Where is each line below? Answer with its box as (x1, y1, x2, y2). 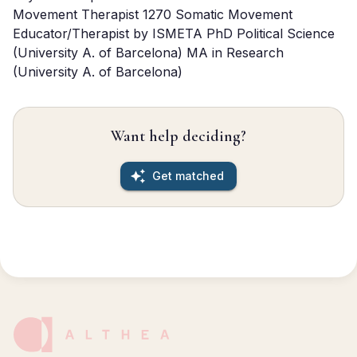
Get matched (152, 169, 224, 182)
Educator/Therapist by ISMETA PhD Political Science (13, 25, 335, 41)
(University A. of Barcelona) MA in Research (13, 45, 284, 61)
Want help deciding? (111, 127, 246, 146)
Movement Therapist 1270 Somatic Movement (13, 6, 292, 22)
